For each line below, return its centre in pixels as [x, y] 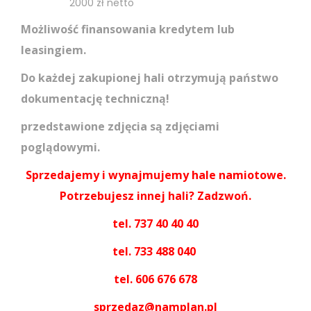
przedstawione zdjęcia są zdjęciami [120, 126]
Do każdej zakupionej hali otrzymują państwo [150, 77]
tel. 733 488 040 [155, 251]
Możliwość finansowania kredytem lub [128, 29]
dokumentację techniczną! [95, 98]
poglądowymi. [60, 147]
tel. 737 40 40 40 [155, 223]
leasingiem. [53, 50]
